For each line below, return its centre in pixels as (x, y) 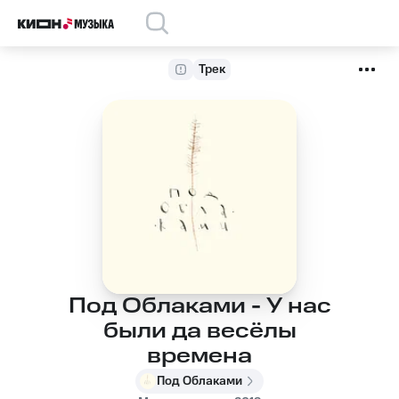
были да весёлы (199, 331)
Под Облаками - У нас (199, 306)
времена (199, 356)
